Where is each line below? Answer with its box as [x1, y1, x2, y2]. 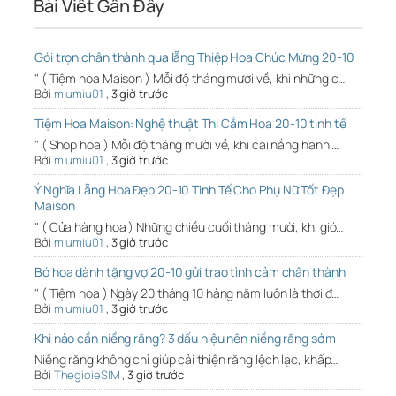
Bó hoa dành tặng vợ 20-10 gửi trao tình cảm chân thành [34, 263, 346, 281]
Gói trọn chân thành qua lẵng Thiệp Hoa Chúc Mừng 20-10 [34, 49, 354, 66]
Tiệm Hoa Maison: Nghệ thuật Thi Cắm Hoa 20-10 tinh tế [34, 115, 346, 133]
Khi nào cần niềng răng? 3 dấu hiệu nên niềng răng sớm [34, 330, 336, 347]
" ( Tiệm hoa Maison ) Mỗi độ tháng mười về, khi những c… [34, 70, 346, 88]
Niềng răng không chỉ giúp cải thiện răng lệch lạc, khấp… [34, 351, 339, 369]
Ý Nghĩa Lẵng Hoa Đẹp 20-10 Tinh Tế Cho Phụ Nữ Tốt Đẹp [34, 181, 344, 199]
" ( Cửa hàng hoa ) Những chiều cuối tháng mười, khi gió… [34, 218, 344, 236]
